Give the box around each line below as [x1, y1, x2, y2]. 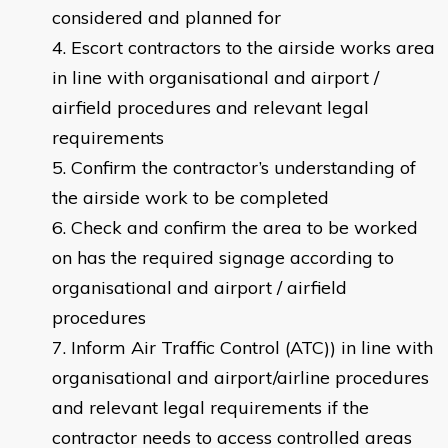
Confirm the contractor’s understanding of [71, 156, 416, 180]
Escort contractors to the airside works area [71, 36, 435, 60]
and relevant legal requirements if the [52, 396, 369, 420]
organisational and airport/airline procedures [52, 366, 429, 390]
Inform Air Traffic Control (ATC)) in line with [71, 336, 433, 360]
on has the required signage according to [52, 246, 394, 270]
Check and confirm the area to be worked [71, 216, 418, 240]
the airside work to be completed [52, 186, 329, 210]
